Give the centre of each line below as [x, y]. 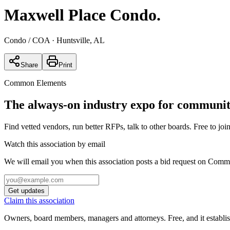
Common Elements [35, 83]
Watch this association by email [55, 144]
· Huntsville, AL [77, 40]
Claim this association [39, 200]
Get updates [26, 190]
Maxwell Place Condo [80, 15]
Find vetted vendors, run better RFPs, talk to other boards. [98, 126]
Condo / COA [27, 40]
